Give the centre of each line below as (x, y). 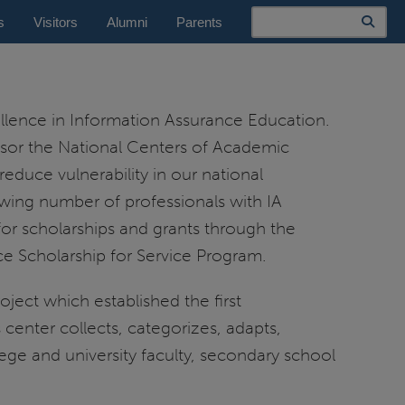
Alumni (127, 22)
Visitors (56, 22)
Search (273, 13)
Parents (199, 22)
